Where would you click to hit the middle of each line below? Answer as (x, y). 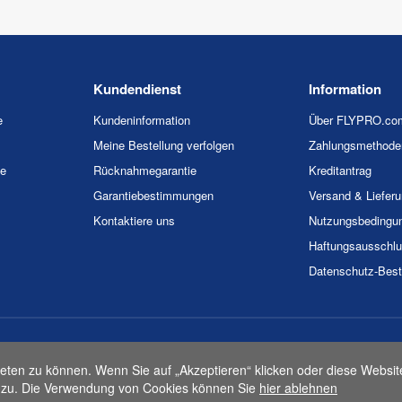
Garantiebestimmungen (153, 195)
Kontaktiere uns (134, 220)
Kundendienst (137, 88)
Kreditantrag (340, 170)
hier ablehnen (298, 388)
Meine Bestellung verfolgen (164, 144)
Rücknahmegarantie (145, 170)
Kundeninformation (142, 119)
